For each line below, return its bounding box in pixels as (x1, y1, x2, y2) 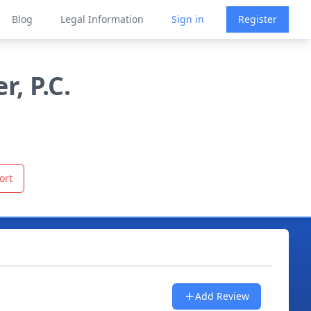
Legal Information (60, 12, 144, 26)
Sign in (171, 12, 204, 26)
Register (238, 12, 277, 26)
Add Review (194, 289, 249, 303)
